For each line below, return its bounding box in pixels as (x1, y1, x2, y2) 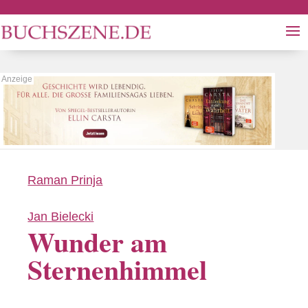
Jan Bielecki (27, 210, 94, 223)
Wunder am (27, 221, 168, 262)
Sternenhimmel (27, 248, 208, 289)
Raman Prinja (27, 173, 103, 187)
